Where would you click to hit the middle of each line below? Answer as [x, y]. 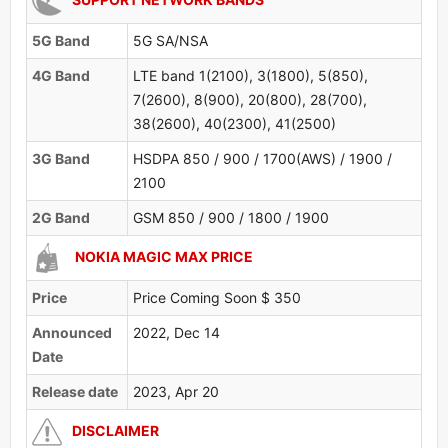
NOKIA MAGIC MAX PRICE [162, 256]
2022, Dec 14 [176, 332]
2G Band [61, 217]
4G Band [61, 75]
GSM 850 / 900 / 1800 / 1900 [231, 217]
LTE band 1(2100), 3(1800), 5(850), [250, 75]
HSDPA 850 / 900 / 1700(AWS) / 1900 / [262, 158]
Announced [72, 332]
